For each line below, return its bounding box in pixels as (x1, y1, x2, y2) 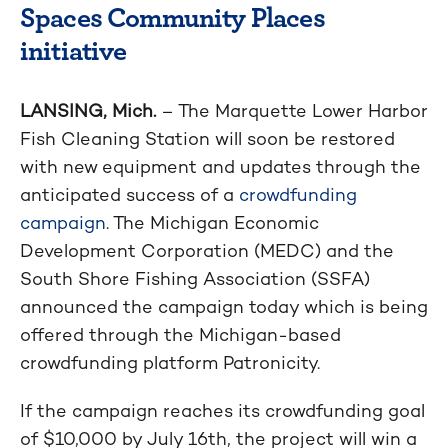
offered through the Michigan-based (20, 322, 341, 346)
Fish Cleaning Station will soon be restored (20, 126, 395, 150)
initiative (20, 29, 127, 69)
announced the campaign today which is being (20, 294, 428, 318)
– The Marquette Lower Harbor (156, 98, 428, 122)
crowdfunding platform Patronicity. (20, 350, 320, 374)
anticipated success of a (20, 182, 239, 206)
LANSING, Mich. (20, 98, 156, 122)
